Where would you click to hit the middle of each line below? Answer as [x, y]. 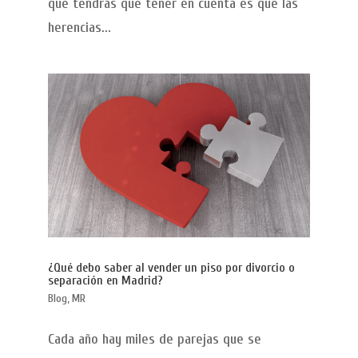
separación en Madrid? [105, 280]
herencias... [79, 27]
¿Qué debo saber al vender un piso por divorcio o [171, 267]
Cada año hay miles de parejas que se [154, 339]
